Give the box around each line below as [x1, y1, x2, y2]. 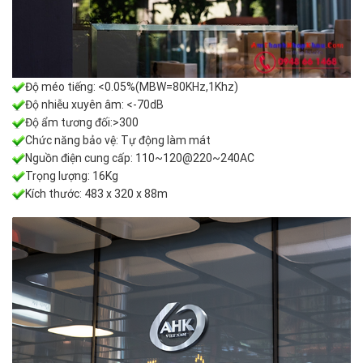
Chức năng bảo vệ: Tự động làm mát [25, 134, 211, 147]
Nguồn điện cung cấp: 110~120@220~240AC [25, 152, 254, 165]
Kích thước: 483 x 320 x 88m [25, 187, 168, 201]
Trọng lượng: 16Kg [25, 169, 118, 183]
